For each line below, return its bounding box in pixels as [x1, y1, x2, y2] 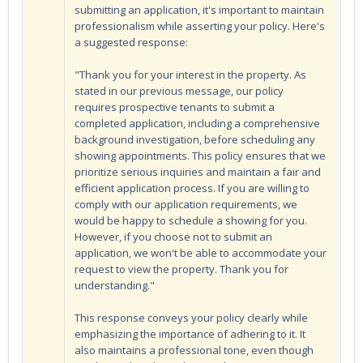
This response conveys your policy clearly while [75, 310, 308, 325]
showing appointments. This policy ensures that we [75, 147, 326, 163]
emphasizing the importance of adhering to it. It [75, 326, 305, 341]
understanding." [75, 277, 155, 293]
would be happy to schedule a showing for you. [75, 212, 307, 228]
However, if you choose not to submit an [75, 228, 272, 244]
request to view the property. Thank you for [75, 261, 288, 276]
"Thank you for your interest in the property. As [75, 66, 306, 82]
